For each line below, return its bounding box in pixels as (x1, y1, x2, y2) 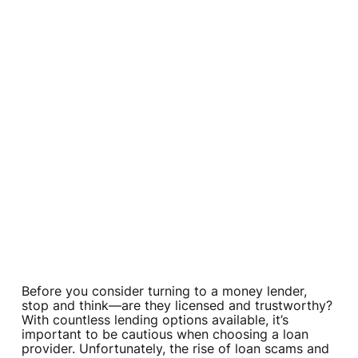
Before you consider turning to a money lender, (21, 283, 307, 300)
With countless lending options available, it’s (21, 312, 288, 328)
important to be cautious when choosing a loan (21, 326, 308, 343)
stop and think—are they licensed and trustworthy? (21, 297, 332, 314)
